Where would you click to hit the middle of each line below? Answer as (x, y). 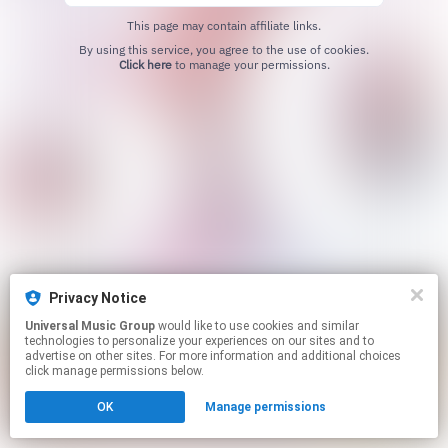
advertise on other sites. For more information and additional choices (213, 356)
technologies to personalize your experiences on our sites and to (199, 341)
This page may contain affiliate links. (224, 26)
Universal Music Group (90, 326)
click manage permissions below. (114, 371)
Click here (145, 65)
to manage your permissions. (250, 65)
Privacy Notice (97, 298)
